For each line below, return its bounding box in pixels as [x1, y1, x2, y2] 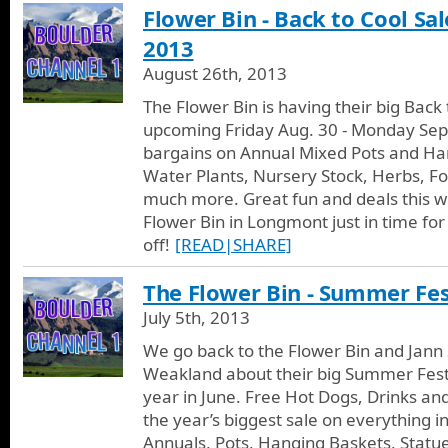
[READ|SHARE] [175, 232, 292, 256]
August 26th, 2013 [143, 61, 287, 85]
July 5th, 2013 [143, 305, 250, 329]
